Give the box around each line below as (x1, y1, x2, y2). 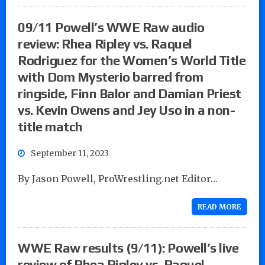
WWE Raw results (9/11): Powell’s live (18, 240, 239, 256)
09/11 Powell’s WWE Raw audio (18, 19, 205, 35)
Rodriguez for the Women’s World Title (18, 52, 246, 68)
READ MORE (198, 202, 241, 211)
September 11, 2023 (31, 147, 109, 159)
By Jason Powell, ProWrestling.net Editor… (18, 172, 218, 185)
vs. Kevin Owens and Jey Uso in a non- (18, 102, 235, 118)
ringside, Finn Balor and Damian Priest (18, 85, 241, 101)
